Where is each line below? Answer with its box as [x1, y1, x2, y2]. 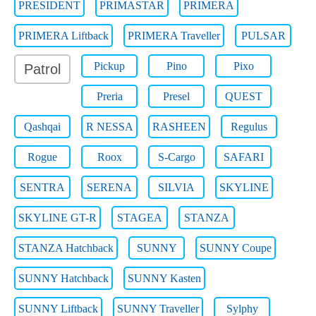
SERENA [87, 181, 132, 193]
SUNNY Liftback [18, 303, 98, 315]
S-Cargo [157, 151, 195, 163]
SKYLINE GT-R [18, 212, 97, 224]
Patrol [24, 61, 61, 77]
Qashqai [24, 121, 61, 133]
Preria [96, 90, 123, 102]
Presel [163, 90, 190, 102]
